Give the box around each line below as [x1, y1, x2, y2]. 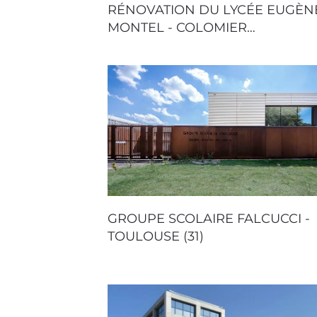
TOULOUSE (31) [108, 229, 204, 245]
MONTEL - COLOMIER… [108, 20, 255, 36]
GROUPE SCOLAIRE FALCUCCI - [108, 211, 310, 227]
